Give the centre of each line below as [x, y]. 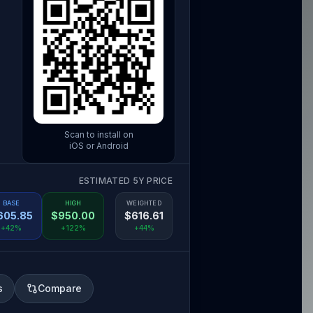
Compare [60, 288]
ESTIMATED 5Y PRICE [125, 181]
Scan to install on [99, 134]
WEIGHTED [144, 203]
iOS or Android [99, 146]
